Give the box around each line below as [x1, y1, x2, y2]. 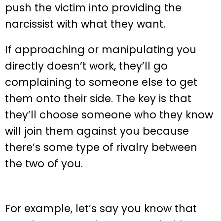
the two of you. [5, 156, 83, 171]
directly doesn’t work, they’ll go [5, 59, 168, 74]
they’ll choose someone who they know [5, 108, 213, 122]
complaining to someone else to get [5, 75, 197, 90]
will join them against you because [5, 124, 189, 139]
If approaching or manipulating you [5, 42, 196, 57]
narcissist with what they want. [5, 17, 165, 32]
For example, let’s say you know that [5, 201, 197, 216]
